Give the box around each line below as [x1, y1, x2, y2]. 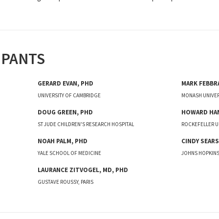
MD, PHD [103, 166, 129, 174]
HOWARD [181, 108, 208, 116]
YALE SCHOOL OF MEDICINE [38, 150, 102, 156]
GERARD [38, 79, 62, 88]
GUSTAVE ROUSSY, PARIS [38, 178, 94, 185]
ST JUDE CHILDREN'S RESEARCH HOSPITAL [38, 121, 134, 128]
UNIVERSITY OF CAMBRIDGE [38, 92, 101, 99]
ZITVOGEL [69, 166, 100, 174]
